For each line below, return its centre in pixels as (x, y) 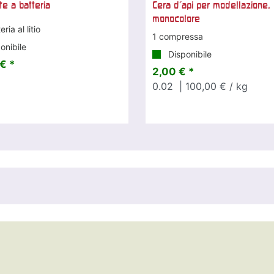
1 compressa (178, 36)
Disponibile (189, 54)
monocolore (176, 18)
